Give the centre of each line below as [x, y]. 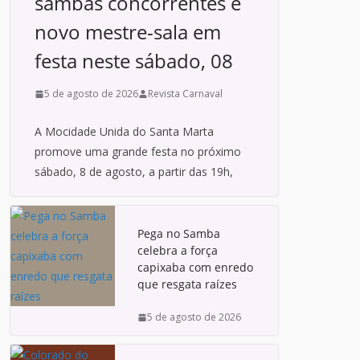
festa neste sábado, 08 [134, 61]
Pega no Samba [179, 233]
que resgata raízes [187, 284]
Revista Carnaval [185, 94]
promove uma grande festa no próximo [138, 151]
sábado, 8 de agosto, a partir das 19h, [134, 172]
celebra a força [178, 250]
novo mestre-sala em [128, 32]
